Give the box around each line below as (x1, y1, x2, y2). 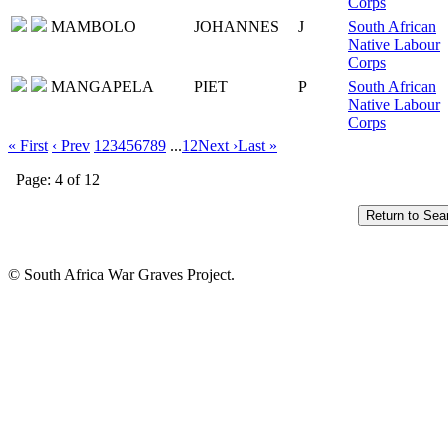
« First (8, 136, 48, 154)
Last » (238, 136, 277, 154)
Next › (198, 136, 238, 154)
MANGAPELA (51, 77, 154, 95)
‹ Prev (52, 136, 90, 154)
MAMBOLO (51, 17, 136, 35)
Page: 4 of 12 (16, 170, 100, 188)
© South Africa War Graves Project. (8, 265, 235, 283)
